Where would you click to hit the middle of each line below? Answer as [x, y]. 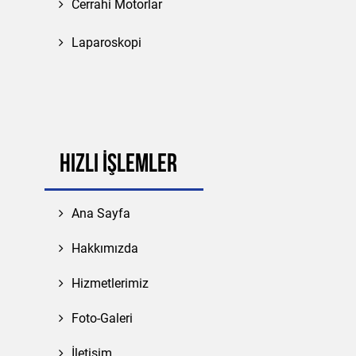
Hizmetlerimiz [110, 283]
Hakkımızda [105, 248]
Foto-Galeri [102, 318]
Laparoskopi [106, 42]
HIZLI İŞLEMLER [118, 165]
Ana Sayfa [101, 213]
